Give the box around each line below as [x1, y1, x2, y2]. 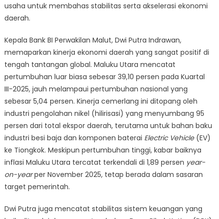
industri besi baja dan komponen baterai [4, 133, 144, 143]
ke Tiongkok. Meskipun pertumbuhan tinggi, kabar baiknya [4, 145, 201, 155]
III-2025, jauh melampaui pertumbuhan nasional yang [4, 84, 188, 94]
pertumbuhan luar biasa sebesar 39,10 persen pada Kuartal [4, 72, 205, 82]
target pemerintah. [4, 182, 70, 192]
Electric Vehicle [144, 133, 194, 143]
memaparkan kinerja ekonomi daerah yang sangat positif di [4, 47, 209, 58]
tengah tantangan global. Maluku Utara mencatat [4, 60, 175, 70]
